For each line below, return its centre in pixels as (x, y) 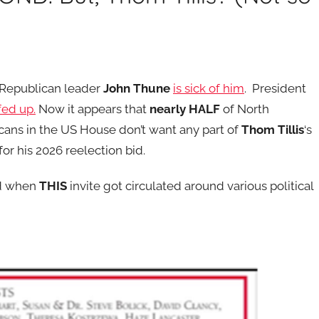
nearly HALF (185, 109)
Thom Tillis (273, 129)
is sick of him (209, 88)
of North (245, 109)
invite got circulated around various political (190, 186)
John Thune (137, 88)
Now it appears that (93, 109)
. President (275, 88)
